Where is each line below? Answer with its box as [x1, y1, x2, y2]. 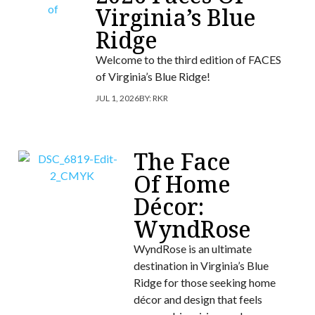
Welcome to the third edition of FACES [96, 52, 282, 66]
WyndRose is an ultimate [133, 241, 252, 255]
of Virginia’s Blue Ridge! [96, 69, 211, 83]
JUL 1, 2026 [96, 92, 140, 103]
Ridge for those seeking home [133, 275, 276, 289]
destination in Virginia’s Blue [133, 258, 269, 272]
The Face [133, 146, 231, 176]
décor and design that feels [133, 292, 262, 306]
